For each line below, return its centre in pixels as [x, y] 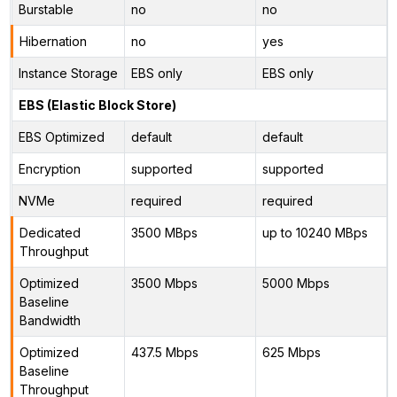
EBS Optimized [61, 136]
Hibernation [53, 41]
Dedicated [50, 232]
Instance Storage [68, 73]
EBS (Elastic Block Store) [97, 105]
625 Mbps [291, 352]
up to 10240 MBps [315, 232]
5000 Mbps [296, 283]
